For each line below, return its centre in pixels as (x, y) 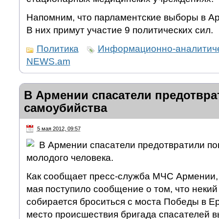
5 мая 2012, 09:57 (59, 128)
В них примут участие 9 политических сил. (120, 30)
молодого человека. (70, 158)
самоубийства (65, 108)
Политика (57, 48)
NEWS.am (48, 61)
